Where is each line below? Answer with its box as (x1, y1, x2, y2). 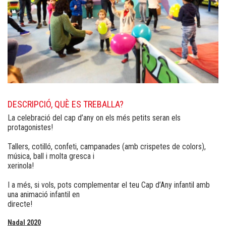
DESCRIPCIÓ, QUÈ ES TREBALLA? (8, 98, 124, 109)
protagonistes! (8, 122, 53, 132)
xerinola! (8, 160, 34, 171)
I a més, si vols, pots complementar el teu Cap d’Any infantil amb (8, 180, 210, 190)
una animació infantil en (8, 189, 80, 199)
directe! (8, 199, 32, 209)
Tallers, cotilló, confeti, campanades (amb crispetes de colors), (8, 141, 206, 151)
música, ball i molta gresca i (8, 151, 94, 161)
